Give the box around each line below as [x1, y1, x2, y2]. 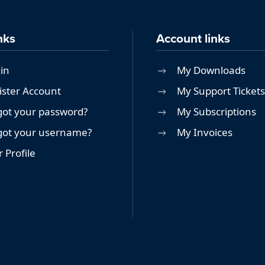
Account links [156, 29, 230, 48]
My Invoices [177, 125, 232, 139]
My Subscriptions [177, 104, 256, 118]
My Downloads [177, 63, 245, 77]
